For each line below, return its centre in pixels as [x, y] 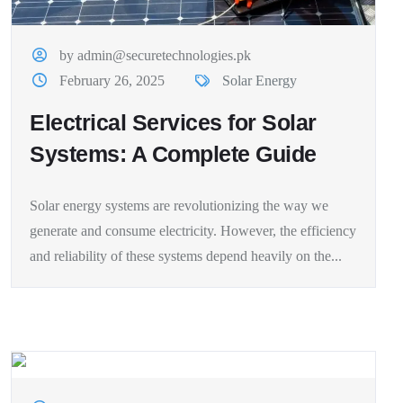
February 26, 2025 [112, 80]
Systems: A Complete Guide [173, 153]
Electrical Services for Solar [173, 122]
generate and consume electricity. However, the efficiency [193, 230]
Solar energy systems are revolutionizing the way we [179, 205]
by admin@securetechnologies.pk [156, 55]
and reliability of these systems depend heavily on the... [186, 255]
